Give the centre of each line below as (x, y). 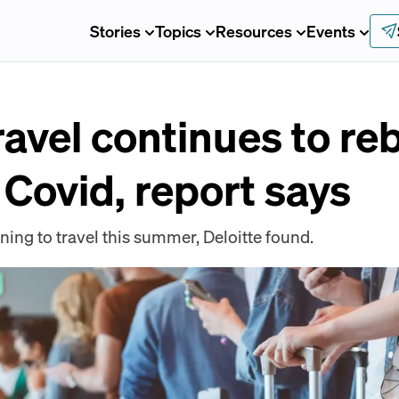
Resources (253, 30)
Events (330, 30)
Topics (178, 30)
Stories (115, 30)
